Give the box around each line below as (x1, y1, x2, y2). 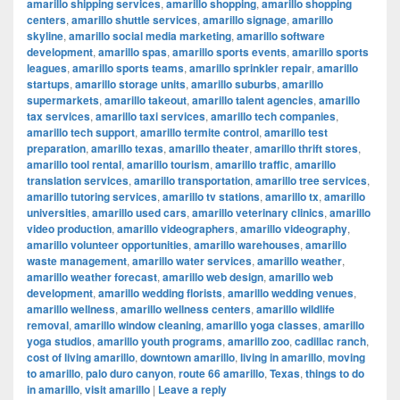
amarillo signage (203, 12, 287, 28)
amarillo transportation (134, 172, 250, 188)
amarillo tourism (127, 156, 210, 172)
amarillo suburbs (191, 76, 277, 92)
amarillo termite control (140, 124, 259, 140)
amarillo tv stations (162, 188, 260, 204)
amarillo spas (98, 44, 167, 60)
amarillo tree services (255, 172, 367, 188)
